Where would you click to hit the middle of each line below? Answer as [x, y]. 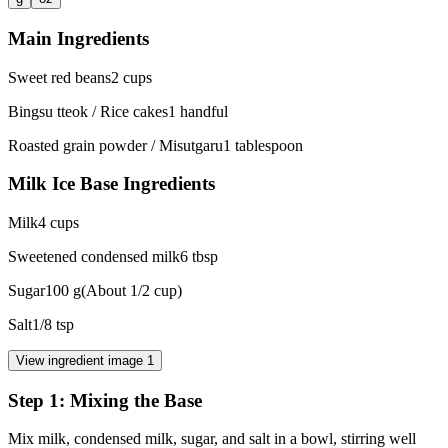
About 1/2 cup [131, 290]
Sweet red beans [59, 77]
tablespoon [267, 145]
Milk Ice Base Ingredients [111, 184]
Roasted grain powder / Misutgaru [115, 145]
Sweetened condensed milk [94, 256]
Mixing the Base [136, 400]
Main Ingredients [78, 38]
